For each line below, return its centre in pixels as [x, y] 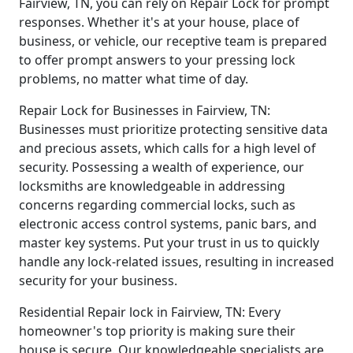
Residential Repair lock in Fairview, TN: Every [150, 312]
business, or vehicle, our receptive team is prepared [173, 41]
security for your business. [98, 281]
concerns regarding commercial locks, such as [157, 205]
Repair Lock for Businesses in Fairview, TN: [145, 111]
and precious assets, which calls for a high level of [167, 149]
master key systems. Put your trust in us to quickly [169, 243]
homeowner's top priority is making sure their [157, 331]
